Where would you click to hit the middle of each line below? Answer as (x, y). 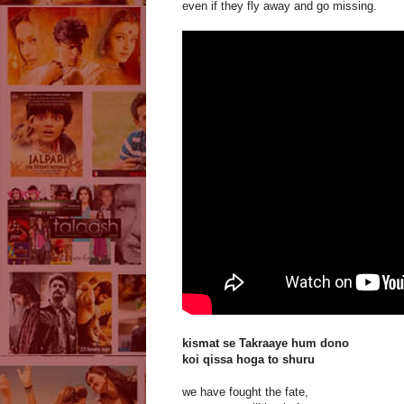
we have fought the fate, (245, 392)
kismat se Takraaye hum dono (266, 344)
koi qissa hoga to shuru (248, 360)
